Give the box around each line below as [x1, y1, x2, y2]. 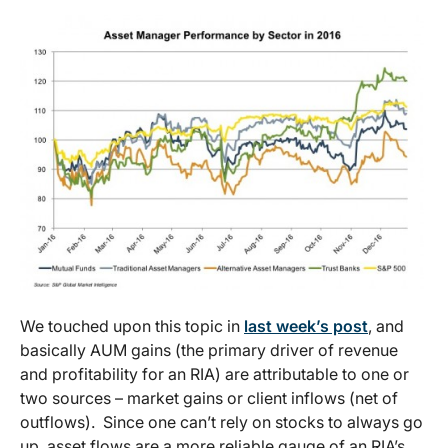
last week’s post [244, 315, 368, 336]
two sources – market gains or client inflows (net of [20, 387, 398, 408]
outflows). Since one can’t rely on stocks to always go [20, 411, 423, 432]
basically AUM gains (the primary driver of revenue [20, 339, 398, 360]
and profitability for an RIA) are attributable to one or [20, 363, 409, 384]
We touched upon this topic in [20, 315, 244, 336]
